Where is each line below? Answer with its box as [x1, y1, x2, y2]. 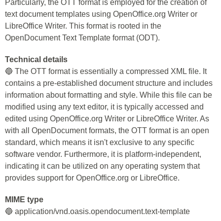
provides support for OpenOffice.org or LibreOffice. [5, 174, 180, 182]
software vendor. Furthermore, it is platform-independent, [5, 150, 201, 158]
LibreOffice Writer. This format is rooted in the [5, 22, 161, 30]
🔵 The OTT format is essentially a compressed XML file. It [5, 67, 207, 75]
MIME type [5, 195, 43, 204]
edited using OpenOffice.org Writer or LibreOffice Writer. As [5, 114, 209, 123]
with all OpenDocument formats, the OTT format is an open [5, 126, 209, 135]
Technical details [5, 55, 68, 64]
